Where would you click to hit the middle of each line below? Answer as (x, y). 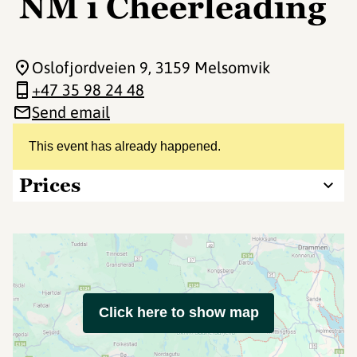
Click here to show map (178, 312)
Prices (50, 185)
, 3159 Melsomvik (209, 67)
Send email (71, 112)
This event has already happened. (125, 146)
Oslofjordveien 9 (90, 67)
